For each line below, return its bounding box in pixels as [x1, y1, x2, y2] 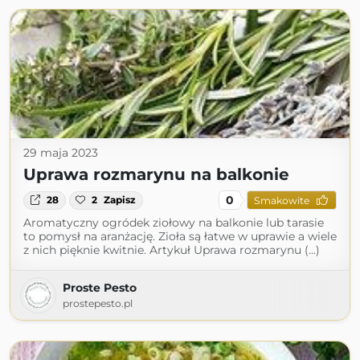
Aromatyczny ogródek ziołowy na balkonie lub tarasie [23, 215, 324, 231]
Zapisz [104, 194, 137, 207]
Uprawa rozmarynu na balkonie [23, 165, 289, 185]
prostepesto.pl [63, 297, 133, 310]
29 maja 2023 [23, 145, 98, 161]
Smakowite [253, 194, 309, 207]
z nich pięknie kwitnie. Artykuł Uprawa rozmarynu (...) [23, 243, 320, 258]
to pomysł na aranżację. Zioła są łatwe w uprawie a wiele [23, 229, 337, 244]
